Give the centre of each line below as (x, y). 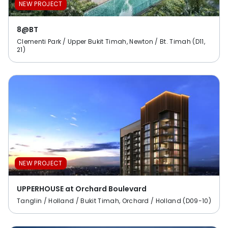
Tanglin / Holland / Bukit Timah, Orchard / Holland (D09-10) (114, 201)
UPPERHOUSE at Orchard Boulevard (82, 189)
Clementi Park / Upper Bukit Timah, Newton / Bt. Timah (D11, (111, 41)
